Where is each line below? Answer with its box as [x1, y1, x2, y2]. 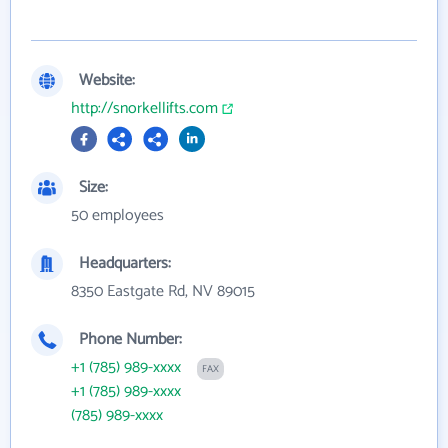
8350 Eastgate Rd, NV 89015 [71, 278, 255, 305]
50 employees [71, 202, 164, 229]
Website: [79, 67, 135, 94]
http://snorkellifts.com [71, 95, 218, 122]
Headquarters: [79, 250, 171, 277]
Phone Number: [79, 326, 182, 353]
